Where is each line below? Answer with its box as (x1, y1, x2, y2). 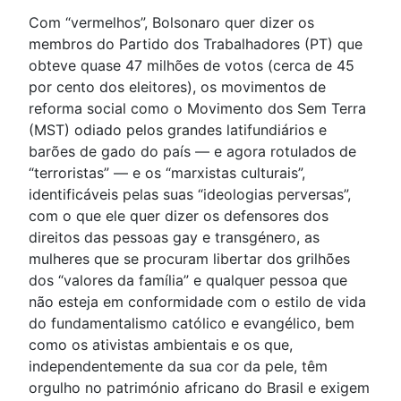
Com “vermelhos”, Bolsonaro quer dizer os (29, 13, 314, 32)
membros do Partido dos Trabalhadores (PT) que (29, 35, 363, 54)
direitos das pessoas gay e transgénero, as (29, 228, 320, 247)
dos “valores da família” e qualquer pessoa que (29, 271, 347, 290)
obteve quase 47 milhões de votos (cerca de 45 (29, 56, 354, 75)
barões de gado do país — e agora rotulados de (29, 142, 356, 161)
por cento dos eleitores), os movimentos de (29, 78, 326, 97)
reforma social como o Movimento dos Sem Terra (29, 99, 366, 118)
